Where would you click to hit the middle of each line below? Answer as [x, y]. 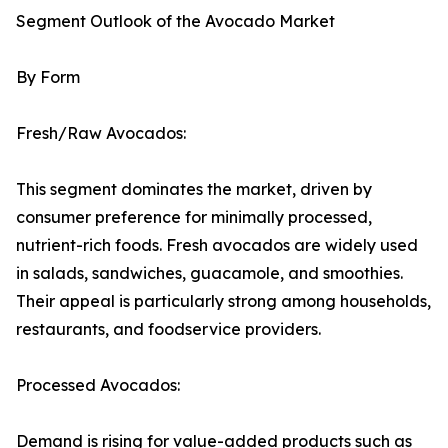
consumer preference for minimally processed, [194, 217]
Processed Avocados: [98, 385]
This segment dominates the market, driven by [194, 189]
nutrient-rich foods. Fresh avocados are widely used [217, 245]
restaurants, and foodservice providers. [168, 329]
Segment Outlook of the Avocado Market [175, 21]
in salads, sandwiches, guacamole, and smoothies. [209, 273]
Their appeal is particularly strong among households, [223, 301]
